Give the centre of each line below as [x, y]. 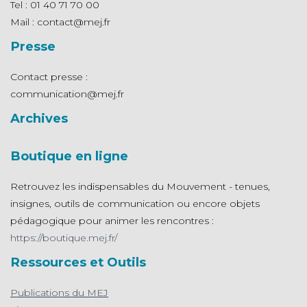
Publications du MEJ [59, 293]
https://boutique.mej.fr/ [64, 238]
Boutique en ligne [69, 156]
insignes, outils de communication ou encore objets [135, 204]
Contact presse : [49, 77]
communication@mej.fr [67, 94]
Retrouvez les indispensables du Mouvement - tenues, [140, 186]
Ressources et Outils [78, 262]
